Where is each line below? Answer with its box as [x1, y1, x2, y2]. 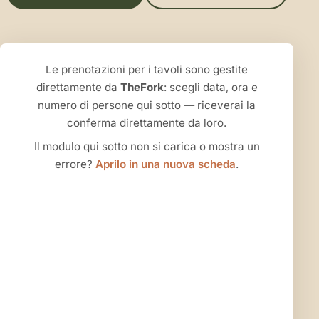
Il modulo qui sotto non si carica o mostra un [33, 140, 260, 154]
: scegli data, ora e [163, 80, 258, 95]
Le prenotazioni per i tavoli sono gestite [46, 63, 249, 77]
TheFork [120, 80, 164, 95]
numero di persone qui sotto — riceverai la [38, 98, 256, 113]
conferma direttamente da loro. [67, 116, 227, 130]
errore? [55, 157, 96, 172]
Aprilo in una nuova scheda [95, 157, 236, 172]
